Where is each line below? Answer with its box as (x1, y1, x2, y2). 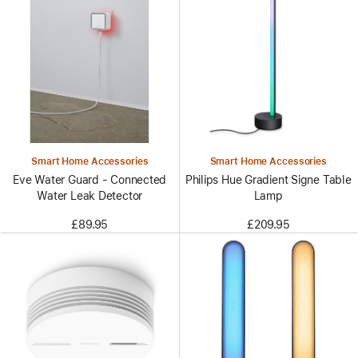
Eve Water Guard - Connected (13, 173, 167, 187)
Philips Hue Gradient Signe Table (185, 173, 352, 187)
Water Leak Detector (37, 189, 143, 203)
